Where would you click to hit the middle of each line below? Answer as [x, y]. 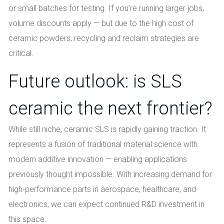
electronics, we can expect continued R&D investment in [106, 204]
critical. [21, 53]
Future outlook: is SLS [95, 81]
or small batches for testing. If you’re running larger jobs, [106, 8]
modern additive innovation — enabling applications [98, 159]
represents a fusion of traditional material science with [103, 144]
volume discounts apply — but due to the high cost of [101, 23]
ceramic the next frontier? [110, 108]
